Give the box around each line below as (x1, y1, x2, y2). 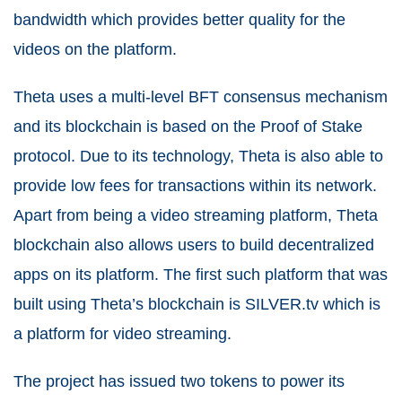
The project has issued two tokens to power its (13, 372, 345, 391)
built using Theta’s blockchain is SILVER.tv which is (13, 295, 380, 314)
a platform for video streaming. (13, 325, 236, 344)
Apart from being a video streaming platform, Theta (13, 206, 378, 225)
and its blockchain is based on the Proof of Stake (13, 118, 363, 136)
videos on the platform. (13, 40, 181, 59)
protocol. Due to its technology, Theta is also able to (13, 147, 383, 166)
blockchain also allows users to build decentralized (13, 236, 374, 255)
